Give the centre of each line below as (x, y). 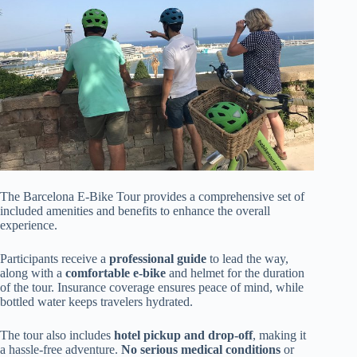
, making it (279, 335)
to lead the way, (247, 258)
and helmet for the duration (235, 273)
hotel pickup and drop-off (183, 335)
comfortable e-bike (116, 273)
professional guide (158, 258)
